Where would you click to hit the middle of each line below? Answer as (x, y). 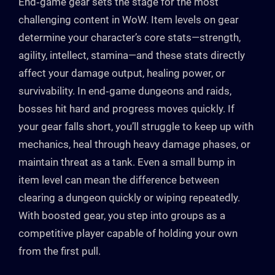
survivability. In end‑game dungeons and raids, (125, 91)
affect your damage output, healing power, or (122, 73)
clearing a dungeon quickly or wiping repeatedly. (129, 198)
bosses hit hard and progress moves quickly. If (126, 109)
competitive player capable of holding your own (128, 234)
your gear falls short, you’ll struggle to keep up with (136, 127)
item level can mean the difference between (119, 180)
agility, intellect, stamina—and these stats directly (132, 56)
